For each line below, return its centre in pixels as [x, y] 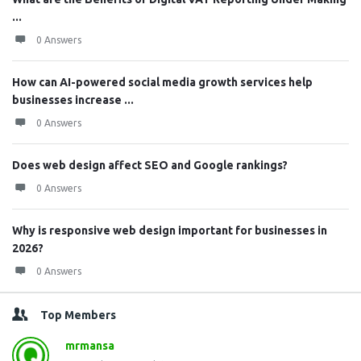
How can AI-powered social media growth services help [162, 82]
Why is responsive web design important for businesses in [170, 230]
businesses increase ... [73, 100]
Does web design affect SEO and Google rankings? [150, 165]
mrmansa [90, 346]
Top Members [78, 315]
